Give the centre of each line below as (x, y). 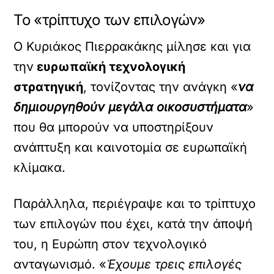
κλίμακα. (40, 168)
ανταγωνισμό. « (60, 264)
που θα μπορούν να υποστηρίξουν (114, 127)
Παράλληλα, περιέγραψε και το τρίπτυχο (135, 204)
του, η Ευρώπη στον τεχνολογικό (110, 244)
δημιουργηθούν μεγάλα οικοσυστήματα (130, 107)
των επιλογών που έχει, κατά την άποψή (133, 224)
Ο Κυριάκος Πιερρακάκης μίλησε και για (132, 46)
